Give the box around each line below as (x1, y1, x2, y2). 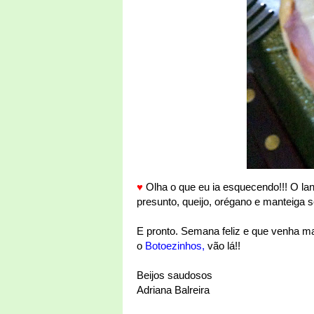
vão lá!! (205, 240, 240, 252)
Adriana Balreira (137, 284, 210, 296)
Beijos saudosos (137, 269, 212, 281)
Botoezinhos (145, 240, 202, 252)
